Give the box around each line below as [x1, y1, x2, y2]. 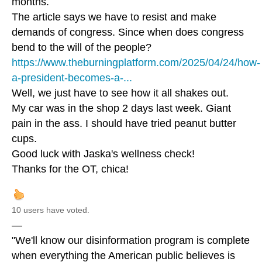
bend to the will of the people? [12, 41, 151, 53]
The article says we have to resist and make [12, 11, 216, 23]
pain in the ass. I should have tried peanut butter [12, 117, 236, 129]
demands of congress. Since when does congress [12, 26, 244, 38]
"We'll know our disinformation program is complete [12, 234, 250, 246]
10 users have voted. [12, 205, 89, 215]
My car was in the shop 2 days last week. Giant [12, 102, 231, 114]
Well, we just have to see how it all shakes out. [12, 87, 229, 99]
